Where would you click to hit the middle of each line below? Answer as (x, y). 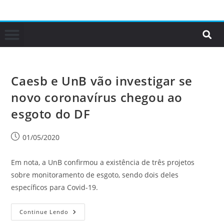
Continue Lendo (44, 212)
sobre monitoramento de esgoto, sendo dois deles (95, 175)
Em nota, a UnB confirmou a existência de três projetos (103, 162)
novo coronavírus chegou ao (97, 97)
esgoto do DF (51, 114)
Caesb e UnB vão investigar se (102, 81)
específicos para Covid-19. (55, 187)
